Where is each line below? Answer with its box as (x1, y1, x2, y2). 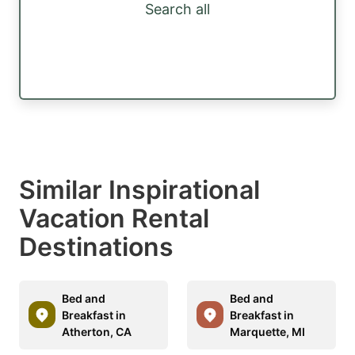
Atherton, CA (62, 324, 132, 338)
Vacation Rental (19, 202, 209, 234)
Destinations (19, 231, 174, 262)
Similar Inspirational (19, 174, 260, 205)
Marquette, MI (230, 324, 305, 338)
